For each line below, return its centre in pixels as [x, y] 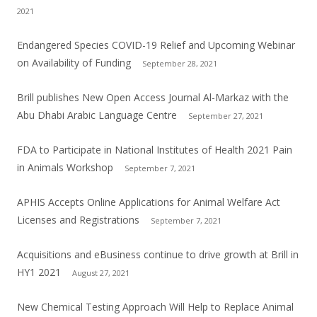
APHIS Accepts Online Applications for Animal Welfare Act [149, 202]
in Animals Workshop [65, 167]
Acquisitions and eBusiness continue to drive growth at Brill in [158, 254]
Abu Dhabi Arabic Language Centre [97, 115]
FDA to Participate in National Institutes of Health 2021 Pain [155, 149]
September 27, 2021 [226, 115]
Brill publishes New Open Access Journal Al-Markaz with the [153, 97]
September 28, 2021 [180, 63]
